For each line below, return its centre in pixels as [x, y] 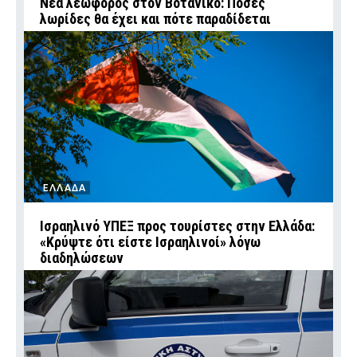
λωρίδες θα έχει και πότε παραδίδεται [155, 19]
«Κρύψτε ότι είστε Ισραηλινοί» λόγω [150, 242]
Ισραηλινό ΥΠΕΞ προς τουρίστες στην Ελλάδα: [177, 226]
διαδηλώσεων [82, 258]
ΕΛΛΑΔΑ [65, 188]
